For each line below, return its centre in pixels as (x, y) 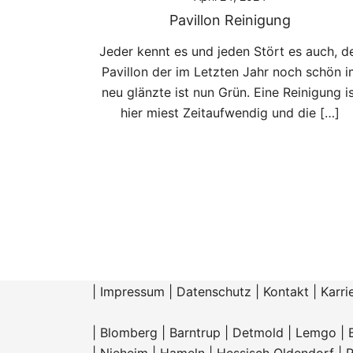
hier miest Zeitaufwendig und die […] (230, 112)
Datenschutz (214, 291)
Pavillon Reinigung (230, 20)
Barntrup (195, 332)
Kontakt (286, 291)
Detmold (258, 332)
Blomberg (129, 332)
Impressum (132, 291)
